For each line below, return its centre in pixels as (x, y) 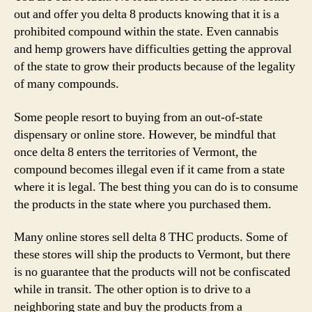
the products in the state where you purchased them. (143, 204)
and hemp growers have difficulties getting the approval (153, 49)
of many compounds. (67, 84)
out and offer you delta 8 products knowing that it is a (147, 14)
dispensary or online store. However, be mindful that (145, 134)
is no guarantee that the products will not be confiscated (152, 272)
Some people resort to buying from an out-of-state (138, 117)
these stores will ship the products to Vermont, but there (152, 255)
